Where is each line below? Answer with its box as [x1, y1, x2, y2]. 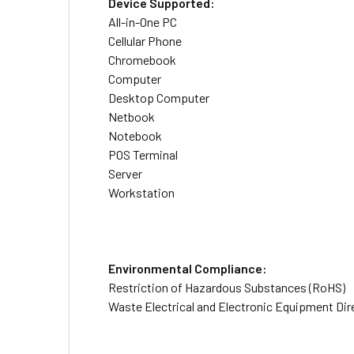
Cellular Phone [108, 33, 182, 48]
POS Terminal [108, 147, 178, 162]
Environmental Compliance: [108, 261, 267, 276]
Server [108, 166, 142, 181]
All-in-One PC [108, 14, 177, 29]
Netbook [108, 109, 155, 124]
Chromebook [108, 52, 176, 67]
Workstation [108, 185, 175, 200]
